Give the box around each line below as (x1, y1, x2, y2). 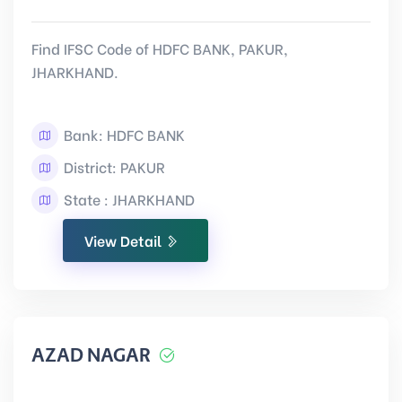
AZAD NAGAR (31, 345, 151, 366)
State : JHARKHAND (60, 188, 195, 209)
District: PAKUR (60, 156, 165, 177)
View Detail (84, 230, 165, 250)
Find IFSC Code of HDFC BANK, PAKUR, (31, 38, 288, 58)
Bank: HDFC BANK (60, 124, 185, 144)
